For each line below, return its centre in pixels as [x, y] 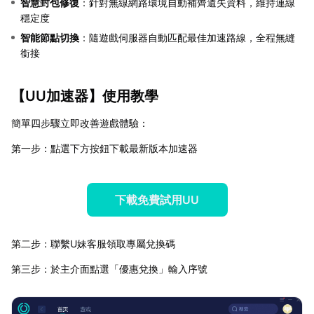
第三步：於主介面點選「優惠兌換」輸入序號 [109, 268]
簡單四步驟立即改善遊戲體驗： [80, 123]
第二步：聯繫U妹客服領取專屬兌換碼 [93, 243]
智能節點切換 [50, 37]
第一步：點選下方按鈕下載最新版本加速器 [104, 148]
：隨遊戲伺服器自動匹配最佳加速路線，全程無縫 [187, 37]
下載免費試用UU [157, 199]
